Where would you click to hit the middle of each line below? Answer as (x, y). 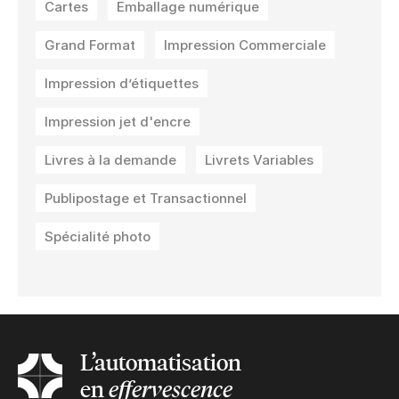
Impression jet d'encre (118, 121)
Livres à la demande (110, 159)
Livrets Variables (259, 159)
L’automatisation (161, 362)
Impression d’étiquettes (122, 83)
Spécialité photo (98, 236)
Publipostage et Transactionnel (146, 198)
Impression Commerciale (245, 45)
